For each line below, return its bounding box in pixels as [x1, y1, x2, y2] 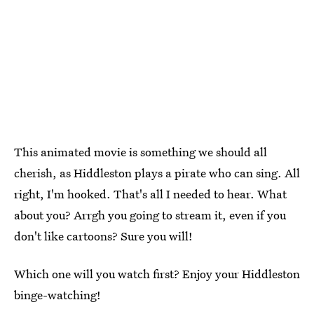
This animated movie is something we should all [14, 144, 267, 160]
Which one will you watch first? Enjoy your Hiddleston [14, 266, 300, 282]
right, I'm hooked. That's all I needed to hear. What [14, 186, 287, 202]
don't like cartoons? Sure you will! [14, 228, 193, 244]
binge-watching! [14, 287, 101, 303]
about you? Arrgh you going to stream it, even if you [14, 207, 286, 223]
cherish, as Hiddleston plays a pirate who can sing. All [14, 165, 300, 181]
